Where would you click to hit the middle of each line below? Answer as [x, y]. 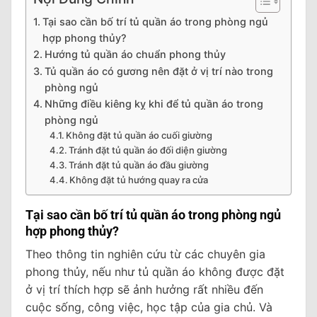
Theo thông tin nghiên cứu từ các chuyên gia [145, 254]
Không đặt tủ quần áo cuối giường [139, 135]
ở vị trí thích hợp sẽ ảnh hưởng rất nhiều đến [144, 289]
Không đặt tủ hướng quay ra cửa [139, 179]
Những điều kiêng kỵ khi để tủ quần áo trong [154, 103]
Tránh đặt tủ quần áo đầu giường [139, 165]
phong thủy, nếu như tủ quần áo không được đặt [155, 271]
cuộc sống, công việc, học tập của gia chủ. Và [149, 307]
